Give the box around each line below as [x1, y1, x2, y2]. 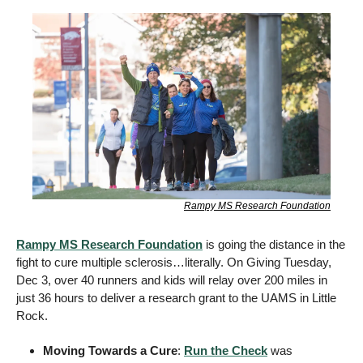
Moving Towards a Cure [43, 344, 177, 358]
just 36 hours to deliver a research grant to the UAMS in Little [16, 291, 336, 305]
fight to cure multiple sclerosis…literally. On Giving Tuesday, [16, 255, 331, 270]
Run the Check [184, 344, 267, 358]
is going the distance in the [203, 237, 345, 252]
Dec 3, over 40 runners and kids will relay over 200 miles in [16, 273, 327, 288]
